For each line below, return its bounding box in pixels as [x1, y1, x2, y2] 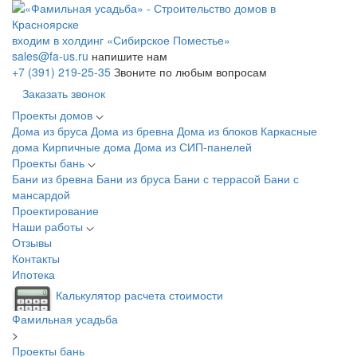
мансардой [12, 186, 70, 202]
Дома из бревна [91, 123, 177, 139]
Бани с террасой [174, 171, 264, 186]
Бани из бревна [12, 171, 96, 186]
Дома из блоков [177, 123, 261, 139]
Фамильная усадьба [12, 311, 118, 327]
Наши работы [12, 218, 86, 234]
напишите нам [92, 48, 167, 64]
